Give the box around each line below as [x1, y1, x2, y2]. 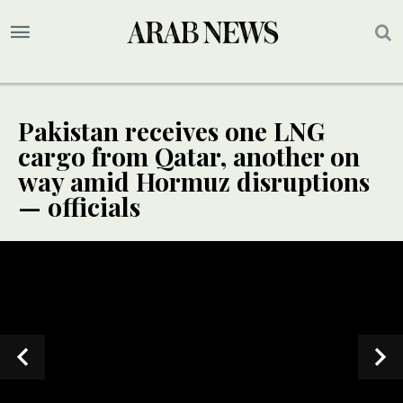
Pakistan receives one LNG [18, 114, 325, 148]
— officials [18, 190, 140, 224]
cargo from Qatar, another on [18, 139, 360, 174]
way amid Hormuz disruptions [18, 165, 370, 199]
